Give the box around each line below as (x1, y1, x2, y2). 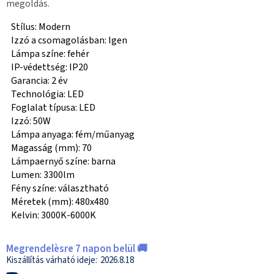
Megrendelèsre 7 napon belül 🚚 (6, 242, 147, 257)
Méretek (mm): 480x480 (11, 195, 109, 209)
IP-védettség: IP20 (11, 61, 88, 75)
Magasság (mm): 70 (11, 141, 92, 155)
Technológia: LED (11, 87, 84, 102)
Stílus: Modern (11, 20, 70, 34)
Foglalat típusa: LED (11, 101, 95, 115)
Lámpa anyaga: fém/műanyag (11, 128, 135, 142)
